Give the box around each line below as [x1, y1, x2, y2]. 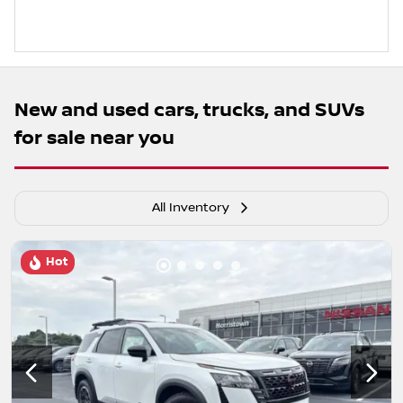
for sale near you [14, 127, 175, 149]
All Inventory [152, 201, 229, 215]
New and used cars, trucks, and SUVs [14, 99, 364, 121]
